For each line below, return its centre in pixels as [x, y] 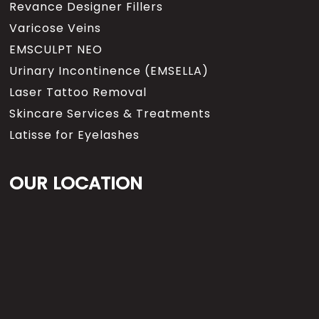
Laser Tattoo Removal [78, 92]
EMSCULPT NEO [56, 49]
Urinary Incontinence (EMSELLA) [109, 71]
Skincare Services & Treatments [110, 114]
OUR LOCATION [76, 183]
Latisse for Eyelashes [75, 135]
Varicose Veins [56, 28]
